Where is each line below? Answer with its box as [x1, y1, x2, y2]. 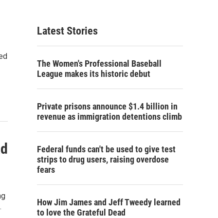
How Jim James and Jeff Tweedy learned [37, 197, 181, 207]
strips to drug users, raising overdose [37, 154, 169, 164]
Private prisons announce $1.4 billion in [37, 101, 178, 111]
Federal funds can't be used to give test [37, 144, 176, 154]
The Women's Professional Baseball [37, 58, 162, 69]
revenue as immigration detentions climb [37, 111, 182, 122]
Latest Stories [37, 25, 98, 37]
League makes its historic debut [37, 69, 150, 79]
